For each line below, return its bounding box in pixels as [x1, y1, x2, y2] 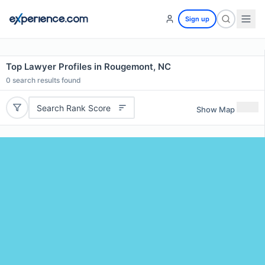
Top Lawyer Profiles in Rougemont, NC [6, 61, 171, 72]
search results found [11, 76, 81, 85]
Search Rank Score [36, 102, 111, 113]
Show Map [196, 104, 235, 114]
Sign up [185, 15, 209, 23]
